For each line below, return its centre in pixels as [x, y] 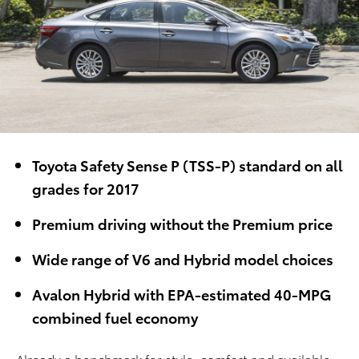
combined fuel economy [115, 317]
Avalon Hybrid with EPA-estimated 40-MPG [182, 294]
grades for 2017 [86, 188]
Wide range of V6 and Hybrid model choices [183, 259]
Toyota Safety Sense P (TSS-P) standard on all [188, 165]
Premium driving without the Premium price [182, 224]
